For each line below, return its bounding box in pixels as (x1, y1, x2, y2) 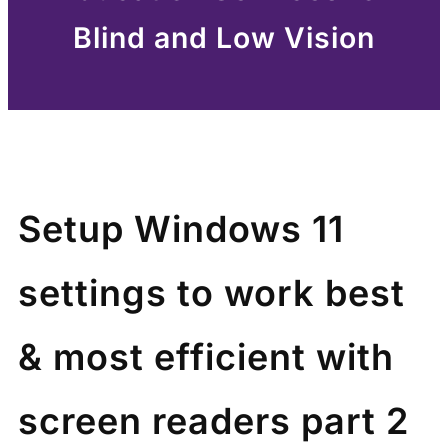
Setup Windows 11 (18, 206, 344, 251)
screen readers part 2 (18, 398, 409, 443)
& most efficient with (18, 334, 394, 379)
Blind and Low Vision (73, 19, 375, 55)
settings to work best (18, 270, 405, 315)
